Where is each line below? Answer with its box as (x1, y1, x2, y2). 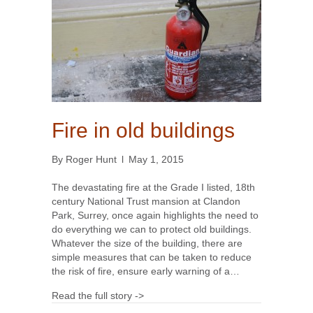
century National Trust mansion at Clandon (52, 196, 240, 208)
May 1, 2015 (129, 154, 184, 166)
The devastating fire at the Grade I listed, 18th (52, 182, 255, 194)
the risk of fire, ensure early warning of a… (52, 265, 240, 277)
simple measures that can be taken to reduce (52, 252, 252, 263)
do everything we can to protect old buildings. (52, 224, 252, 235)
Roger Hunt (66, 154, 117, 166)
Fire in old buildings (52, 119, 235, 143)
